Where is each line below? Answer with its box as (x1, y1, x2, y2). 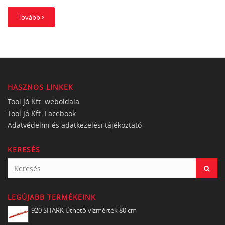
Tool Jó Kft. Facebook (8, 108, 76, 118)
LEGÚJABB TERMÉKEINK (8, 192, 96, 202)
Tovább (18, 13, 42, 22)
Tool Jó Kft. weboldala (8, 97, 79, 106)
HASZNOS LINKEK (8, 82, 73, 92)
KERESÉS (8, 145, 40, 154)
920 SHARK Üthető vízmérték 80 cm (31, 206, 137, 215)
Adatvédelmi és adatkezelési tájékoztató (8, 120, 142, 130)
